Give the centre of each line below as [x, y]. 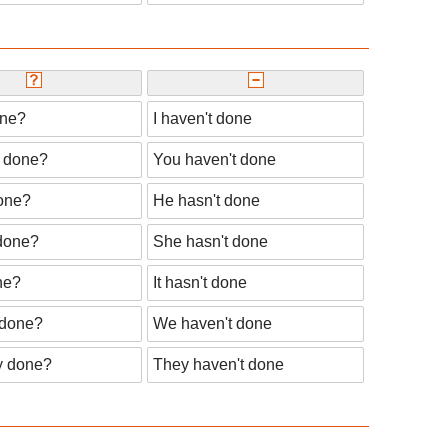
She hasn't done [210, 242]
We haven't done [212, 324]
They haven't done [218, 365]
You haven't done [214, 160]
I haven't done [202, 119]
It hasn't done [200, 283]
